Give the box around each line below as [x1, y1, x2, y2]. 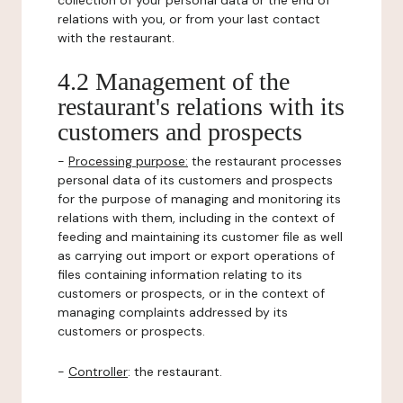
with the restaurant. [58, 30, 175, 46]
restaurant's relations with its [58, 93, 345, 121]
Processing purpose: [68, 153, 188, 169]
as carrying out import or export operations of [58, 247, 335, 264]
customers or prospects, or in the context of [58, 285, 325, 301]
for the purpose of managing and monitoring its [58, 191, 341, 207]
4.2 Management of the [58, 67, 290, 95]
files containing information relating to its [58, 266, 302, 282]
